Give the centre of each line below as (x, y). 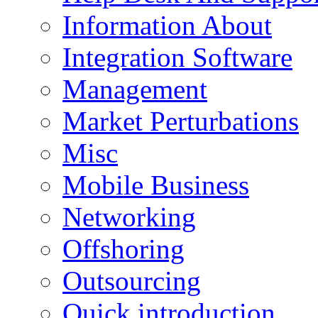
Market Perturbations (181, 121)
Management (135, 89)
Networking (129, 216)
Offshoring (124, 248)
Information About (167, 25)
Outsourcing (132, 280)
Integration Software (177, 57)
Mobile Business (156, 185)
